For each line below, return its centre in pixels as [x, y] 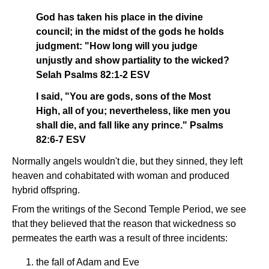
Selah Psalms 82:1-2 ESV [93, 75]
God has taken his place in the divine [119, 17]
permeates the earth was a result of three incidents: [120, 238]
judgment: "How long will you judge [117, 46]
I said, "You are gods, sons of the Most [123, 96]
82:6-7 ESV [61, 140]
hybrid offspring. [46, 190]
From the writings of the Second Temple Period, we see [129, 209]
